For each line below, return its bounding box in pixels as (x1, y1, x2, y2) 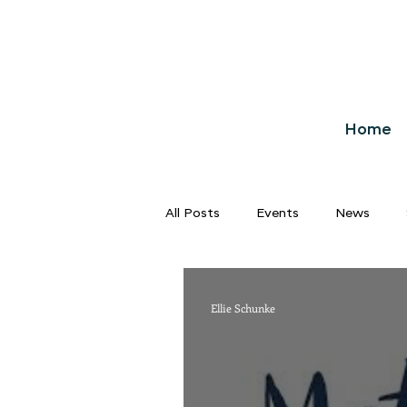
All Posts (165, 206, 220, 220)
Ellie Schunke (211, 301, 275, 315)
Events (256, 206, 299, 220)
